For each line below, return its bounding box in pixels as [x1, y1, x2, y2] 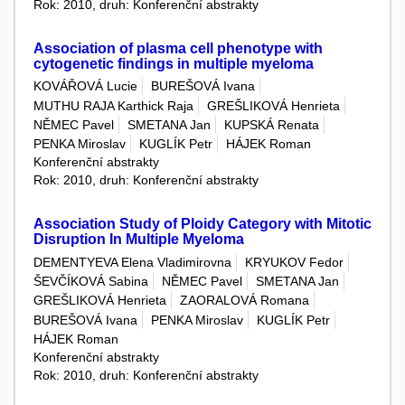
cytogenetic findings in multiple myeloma [33, 56, 314, 72]
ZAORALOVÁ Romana [180, 293, 309, 308]
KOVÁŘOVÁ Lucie [33, 79, 137, 94]
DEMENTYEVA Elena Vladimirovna [33, 254, 231, 269]
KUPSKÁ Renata [224, 118, 319, 133]
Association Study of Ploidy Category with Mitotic [33, 216, 372, 232]
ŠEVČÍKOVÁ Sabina [33, 273, 148, 288]
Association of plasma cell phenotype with [33, 41, 323, 57]
